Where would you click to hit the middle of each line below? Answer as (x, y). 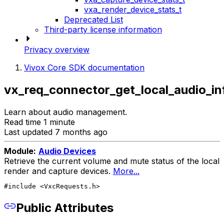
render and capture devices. (58, 171)
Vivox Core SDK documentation (84, 68)
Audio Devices (67, 151)
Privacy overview (57, 50)
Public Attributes (65, 207)
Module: (20, 151)
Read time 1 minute (39, 122)
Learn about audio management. (65, 112)
